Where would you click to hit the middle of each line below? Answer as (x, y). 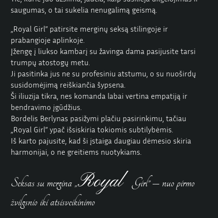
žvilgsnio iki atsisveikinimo (53, 202)
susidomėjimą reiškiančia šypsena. (68, 85)
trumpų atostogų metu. (51, 63)
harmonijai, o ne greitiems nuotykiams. (76, 152)
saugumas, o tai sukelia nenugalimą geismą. (84, 10)
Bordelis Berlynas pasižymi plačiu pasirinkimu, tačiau (99, 118)
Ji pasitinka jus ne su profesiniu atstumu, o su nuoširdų (104, 74)
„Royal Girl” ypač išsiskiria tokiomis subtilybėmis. (92, 130)
